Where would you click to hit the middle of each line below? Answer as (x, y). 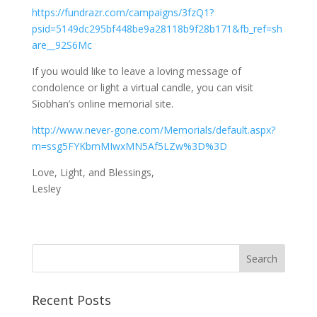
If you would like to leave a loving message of (136, 71)
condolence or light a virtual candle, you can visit (142, 87)
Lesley (46, 189)
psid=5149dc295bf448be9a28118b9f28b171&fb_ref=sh (157, 29)
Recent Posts (71, 300)
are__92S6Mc (62, 45)
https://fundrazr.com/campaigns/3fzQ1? (122, 12)
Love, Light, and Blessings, (93, 172)
